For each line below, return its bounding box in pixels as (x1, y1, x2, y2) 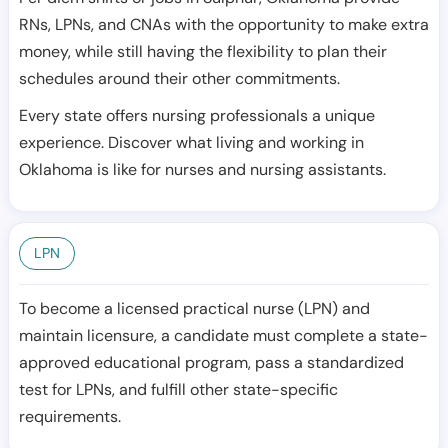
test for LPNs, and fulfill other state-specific (19, 379, 338, 400)
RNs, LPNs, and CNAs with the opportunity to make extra (19, 14, 429, 35)
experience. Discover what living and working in (19, 132, 364, 153)
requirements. (19, 406, 121, 427)
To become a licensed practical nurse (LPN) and (19, 298, 370, 319)
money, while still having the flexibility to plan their (19, 41, 387, 62)
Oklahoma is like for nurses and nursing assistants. (19, 159, 386, 180)
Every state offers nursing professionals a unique (19, 105, 375, 126)
